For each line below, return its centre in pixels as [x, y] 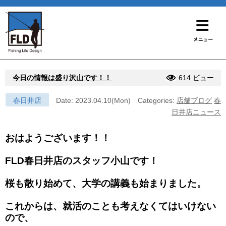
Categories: [157, 100]
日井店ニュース [196, 112]
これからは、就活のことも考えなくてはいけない [110, 206]
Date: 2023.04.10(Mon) [93, 100]
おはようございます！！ [58, 138]
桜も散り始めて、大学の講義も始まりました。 [106, 183]
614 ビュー [196, 77]
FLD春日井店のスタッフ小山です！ [82, 160]
